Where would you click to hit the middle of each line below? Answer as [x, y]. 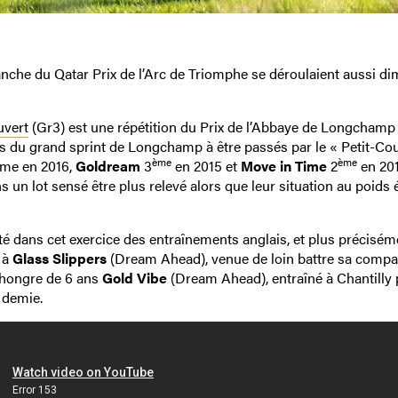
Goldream [107, 166]
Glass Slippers [59, 259]
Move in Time [283, 166]
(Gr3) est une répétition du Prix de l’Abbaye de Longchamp [211, 127]
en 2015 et [206, 166]
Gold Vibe [134, 278]
